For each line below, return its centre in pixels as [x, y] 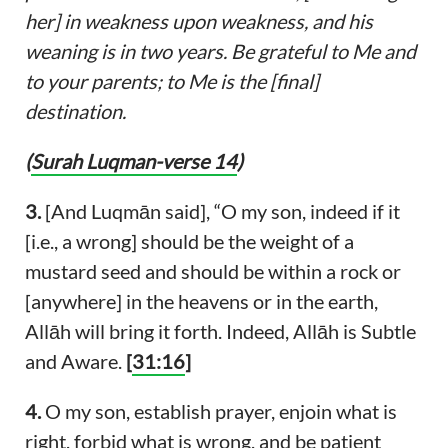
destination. [75, 111]
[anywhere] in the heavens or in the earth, [201, 301]
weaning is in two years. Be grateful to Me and [220, 51]
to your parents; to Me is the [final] [171, 81]
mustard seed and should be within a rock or [212, 271]
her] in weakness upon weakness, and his [198, 21]
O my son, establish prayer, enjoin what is [218, 411]
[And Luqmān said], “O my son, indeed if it [220, 211]
